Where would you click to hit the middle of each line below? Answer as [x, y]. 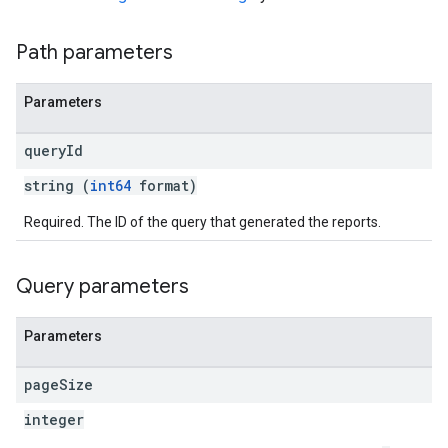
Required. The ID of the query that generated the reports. [202, 222]
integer [54, 419]
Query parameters [102, 286]
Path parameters [94, 52]
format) [164, 185]
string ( [57, 185]
